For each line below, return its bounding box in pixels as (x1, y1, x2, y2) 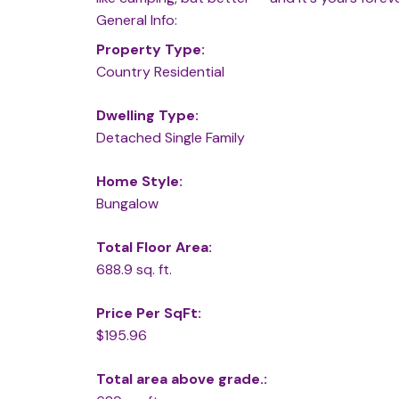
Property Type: (95, 40, 205, 60)
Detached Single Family (95, 128, 245, 148)
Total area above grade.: (95, 370, 267, 389)
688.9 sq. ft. (95, 260, 172, 280)
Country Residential (95, 62, 224, 82)
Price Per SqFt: (95, 304, 201, 323)
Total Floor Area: (95, 238, 212, 257)
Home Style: (95, 172, 183, 191)
